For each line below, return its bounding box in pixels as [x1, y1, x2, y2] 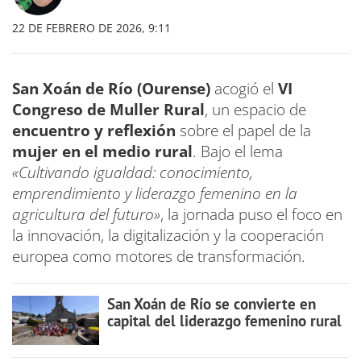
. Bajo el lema [193, 141, 283, 163]
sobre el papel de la [176, 120, 311, 142]
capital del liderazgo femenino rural [106, 311, 342, 331]
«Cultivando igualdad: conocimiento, [12, 162, 253, 184]
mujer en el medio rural [12, 141, 193, 163]
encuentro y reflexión [12, 120, 176, 142]
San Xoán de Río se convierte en [106, 294, 316, 314]
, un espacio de [205, 99, 306, 121]
